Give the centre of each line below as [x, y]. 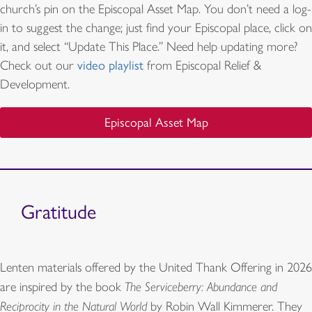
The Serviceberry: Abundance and [201, 286]
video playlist [110, 66]
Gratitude [58, 211]
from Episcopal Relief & [202, 66]
